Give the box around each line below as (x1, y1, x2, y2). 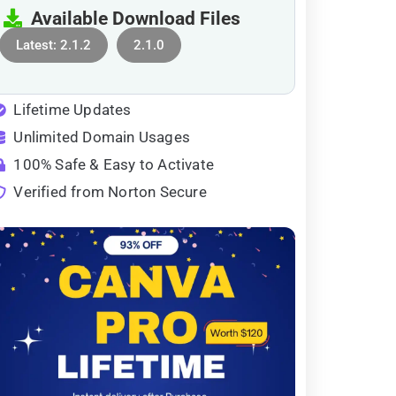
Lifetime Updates (13, 100, 132, 118)
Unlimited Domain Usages (13, 127, 191, 146)
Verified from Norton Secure (13, 182, 207, 201)
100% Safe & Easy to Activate (13, 155, 215, 173)
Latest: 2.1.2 (15, 36, 91, 53)
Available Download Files (21, 7, 240, 29)
